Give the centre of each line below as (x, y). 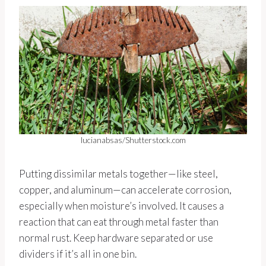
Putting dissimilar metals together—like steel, (118, 174)
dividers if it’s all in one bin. (78, 254)
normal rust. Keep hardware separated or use (116, 238)
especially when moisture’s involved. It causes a (121, 206)
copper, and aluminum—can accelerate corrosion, (125, 190)
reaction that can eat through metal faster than (119, 222)
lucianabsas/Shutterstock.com (133, 140)
